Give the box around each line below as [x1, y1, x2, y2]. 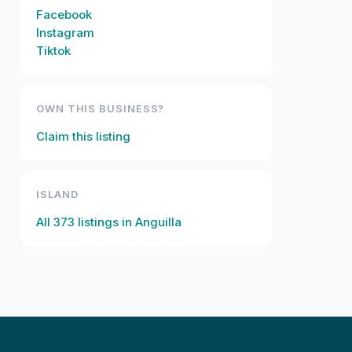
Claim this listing [36, 129, 130, 144]
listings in [75, 214, 135, 229]
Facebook [36, 7, 92, 22]
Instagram [36, 25, 94, 40]
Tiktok [36, 43, 71, 58]
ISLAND [36, 188, 79, 200]
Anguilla [135, 214, 181, 229]
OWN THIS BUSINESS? [36, 102, 165, 115]
